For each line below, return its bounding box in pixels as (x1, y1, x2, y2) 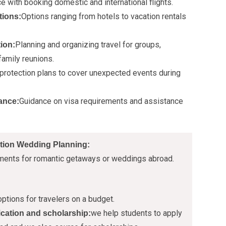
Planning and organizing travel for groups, (15, 40, 161, 49)
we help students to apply (91, 208, 182, 218)
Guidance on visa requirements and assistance (19, 96, 183, 106)
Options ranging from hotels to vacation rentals (21, 12, 186, 21)
